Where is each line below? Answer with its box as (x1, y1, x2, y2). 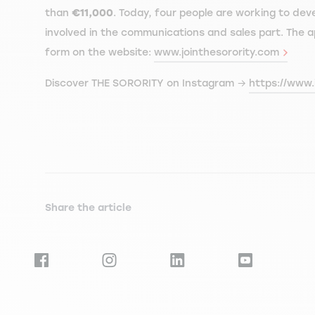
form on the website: (45, 46, 154, 58)
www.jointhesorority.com (154, 46, 279, 58)
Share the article (45, 201, 131, 214)
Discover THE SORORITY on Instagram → (45, 77, 249, 89)
